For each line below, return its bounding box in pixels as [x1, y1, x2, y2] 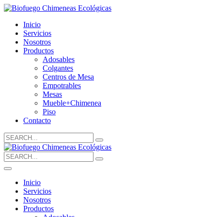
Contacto [23, 116, 51, 124]
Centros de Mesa [43, 73, 94, 81]
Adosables [43, 55, 75, 63]
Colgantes [43, 64, 73, 72]
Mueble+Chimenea [43, 99, 101, 107]
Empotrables [43, 81, 81, 90]
